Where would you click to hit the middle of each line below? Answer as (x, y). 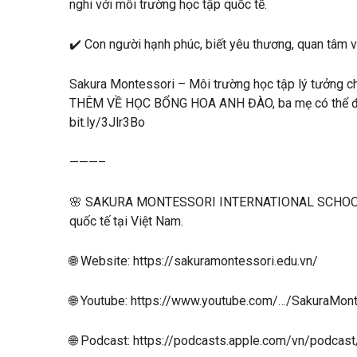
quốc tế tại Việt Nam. (128, 221)
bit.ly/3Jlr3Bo (107, 122)
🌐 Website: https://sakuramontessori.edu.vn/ (195, 261)
